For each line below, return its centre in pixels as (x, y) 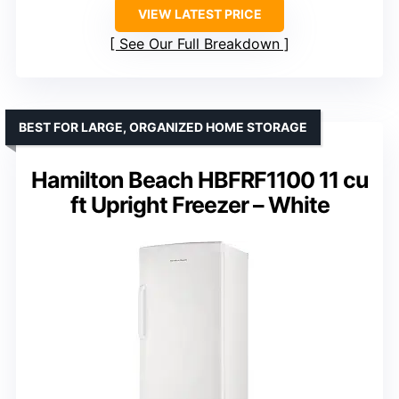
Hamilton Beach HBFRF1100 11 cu (199, 179)
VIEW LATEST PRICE (199, 13)
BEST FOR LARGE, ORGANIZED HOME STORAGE (163, 126)
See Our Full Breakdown (199, 43)
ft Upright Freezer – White (199, 204)
